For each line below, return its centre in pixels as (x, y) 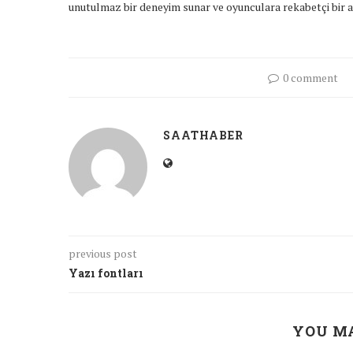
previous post (103, 254)
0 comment (310, 78)
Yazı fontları (106, 273)
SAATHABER (203, 136)
